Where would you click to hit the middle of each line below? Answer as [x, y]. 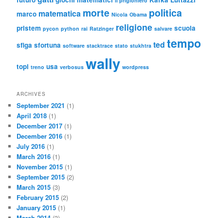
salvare [163, 28]
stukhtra [141, 45]
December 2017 [40, 126]
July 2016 [31, 146]
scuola [185, 28]
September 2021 [41, 106]
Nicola [120, 14]
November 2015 [40, 167]
